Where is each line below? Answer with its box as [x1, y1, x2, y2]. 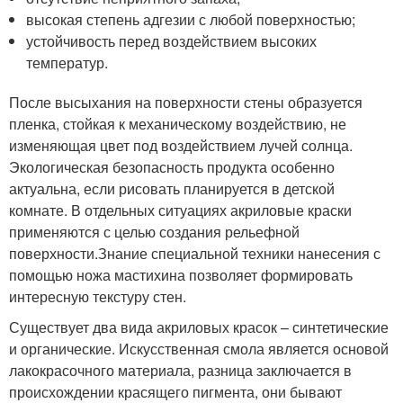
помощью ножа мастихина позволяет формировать [9, 264, 353, 285]
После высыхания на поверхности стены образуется [9, 91, 363, 112]
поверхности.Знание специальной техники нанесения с [9, 242, 381, 264]
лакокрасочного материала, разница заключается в [9, 359, 352, 381]
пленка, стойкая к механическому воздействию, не [9, 112, 346, 134]
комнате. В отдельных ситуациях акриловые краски [9, 199, 352, 220]
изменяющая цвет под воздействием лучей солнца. [9, 134, 353, 156]
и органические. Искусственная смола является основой [9, 337, 389, 359]
